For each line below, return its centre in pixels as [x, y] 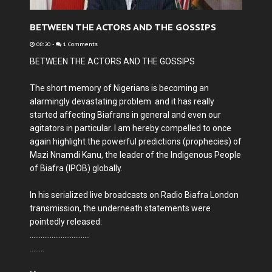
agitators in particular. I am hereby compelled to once [131, 128]
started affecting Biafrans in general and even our [125, 115]
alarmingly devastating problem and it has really [122, 101]
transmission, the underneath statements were [120, 208]
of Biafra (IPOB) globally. [76, 168]
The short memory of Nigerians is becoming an [119, 88]
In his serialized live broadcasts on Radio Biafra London [135, 195]
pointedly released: [66, 222]
